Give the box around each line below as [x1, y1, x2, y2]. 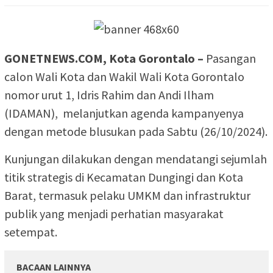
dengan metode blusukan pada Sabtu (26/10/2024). [4, 123, 268, 139]
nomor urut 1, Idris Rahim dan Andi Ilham [4, 87, 214, 102]
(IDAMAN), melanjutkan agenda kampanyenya [4, 105, 244, 121]
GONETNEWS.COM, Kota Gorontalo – [4, 50, 204, 66]
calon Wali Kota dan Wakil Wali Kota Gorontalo [4, 68, 244, 84]
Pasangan [204, 50, 256, 66]
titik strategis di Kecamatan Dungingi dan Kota [4, 169, 243, 185]
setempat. [4, 224, 57, 239]
